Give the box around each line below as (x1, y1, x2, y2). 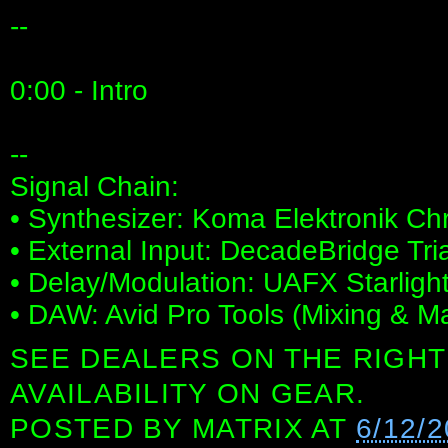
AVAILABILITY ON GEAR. (10, 377, 366, 409)
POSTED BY (10, 412, 193, 444)
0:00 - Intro (10, 74, 148, 106)
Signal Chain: (10, 170, 179, 202)
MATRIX (192, 412, 304, 444)
